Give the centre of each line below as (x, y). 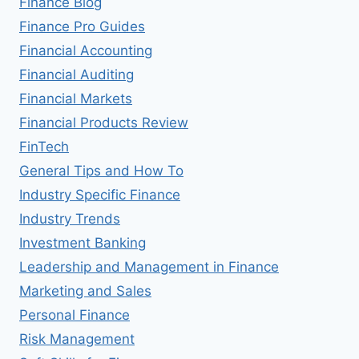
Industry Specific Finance (100, 194)
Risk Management (77, 339)
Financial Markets (76, 98)
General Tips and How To (101, 170)
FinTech (44, 146)
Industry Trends (70, 218)
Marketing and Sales (85, 290)
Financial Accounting (86, 50)
